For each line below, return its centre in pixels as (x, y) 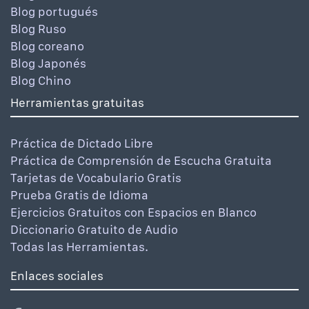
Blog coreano (47, 46)
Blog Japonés (48, 63)
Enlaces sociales (57, 276)
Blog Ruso (38, 29)
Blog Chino (41, 81)
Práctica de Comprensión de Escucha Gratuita (141, 161)
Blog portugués (54, 12)
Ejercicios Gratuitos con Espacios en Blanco (133, 212)
